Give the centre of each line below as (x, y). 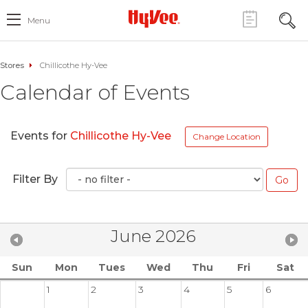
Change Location (227, 136)
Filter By (35, 179)
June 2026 (153, 236)
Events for (40, 136)
